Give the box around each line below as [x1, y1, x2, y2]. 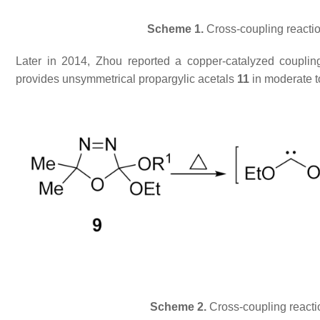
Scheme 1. [146, 23, 204, 36]
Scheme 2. [149, 300, 206, 313]
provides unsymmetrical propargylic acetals [16, 73, 237, 86]
